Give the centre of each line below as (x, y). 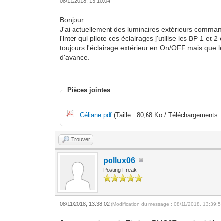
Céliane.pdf (96, 115)
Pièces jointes (89, 90)
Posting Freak (120, 169)
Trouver (81, 139)
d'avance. (75, 57)
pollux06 (119, 160)
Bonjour (72, 19)
